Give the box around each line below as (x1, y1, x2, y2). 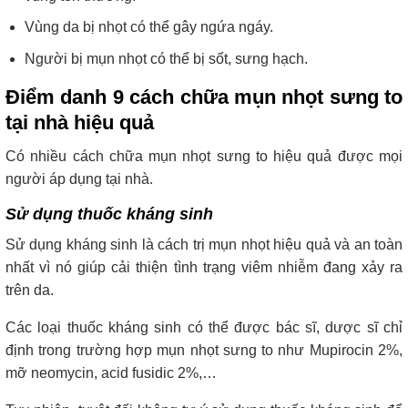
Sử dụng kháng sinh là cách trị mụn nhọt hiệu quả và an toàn (5, 236, 403, 252)
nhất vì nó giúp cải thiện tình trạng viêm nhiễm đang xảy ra (5, 259, 403, 275)
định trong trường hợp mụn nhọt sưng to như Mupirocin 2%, (5, 342, 403, 358)
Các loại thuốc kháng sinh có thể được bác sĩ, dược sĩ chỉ (5, 319, 403, 335)
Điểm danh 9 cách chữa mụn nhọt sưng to (5, 85, 403, 108)
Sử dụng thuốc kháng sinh (5, 204, 213, 223)
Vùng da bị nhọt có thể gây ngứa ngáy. (24, 19, 273, 36)
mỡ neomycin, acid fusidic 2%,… (5, 364, 217, 381)
